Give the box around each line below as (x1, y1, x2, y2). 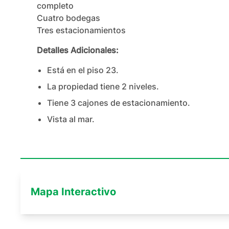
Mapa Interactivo (31, 186, 116, 198)
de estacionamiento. (108, 98, 190, 108)
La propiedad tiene (47, 81, 122, 91)
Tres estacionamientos (37, 25, 126, 35)
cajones (78, 98, 108, 108)
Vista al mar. (47, 114, 95, 124)
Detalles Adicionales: (37, 45, 119, 55)
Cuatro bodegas (37, 13, 100, 23)
